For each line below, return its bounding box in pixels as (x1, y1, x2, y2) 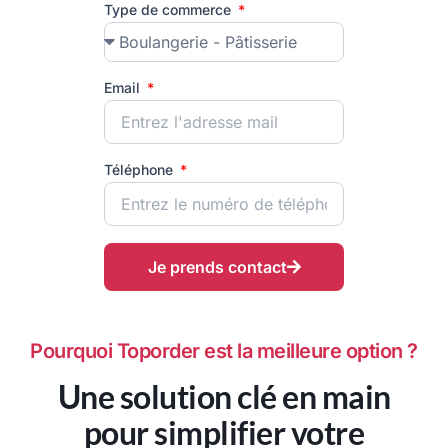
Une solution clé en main (57, 377, 391, 417)
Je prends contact (147, 257, 287, 278)
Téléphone (104, 161, 177, 179)
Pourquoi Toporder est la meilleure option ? (30, 339, 418, 364)
